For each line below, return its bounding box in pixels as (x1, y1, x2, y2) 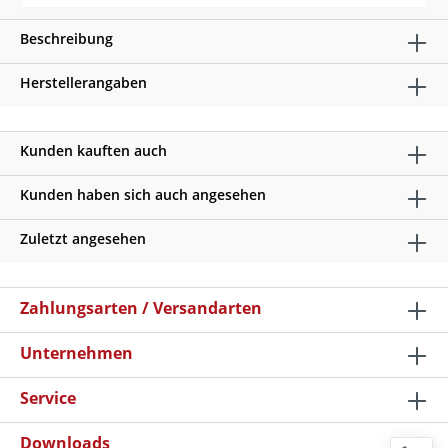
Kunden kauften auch (20, 141, 167, 160)
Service (20, 387, 76, 409)
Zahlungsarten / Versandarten (20, 297, 262, 319)
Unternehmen (20, 342, 133, 364)
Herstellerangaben (20, 73, 147, 92)
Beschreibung (20, 29, 113, 48)
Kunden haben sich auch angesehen (20, 185, 266, 204)
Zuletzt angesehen (20, 229, 146, 248)
